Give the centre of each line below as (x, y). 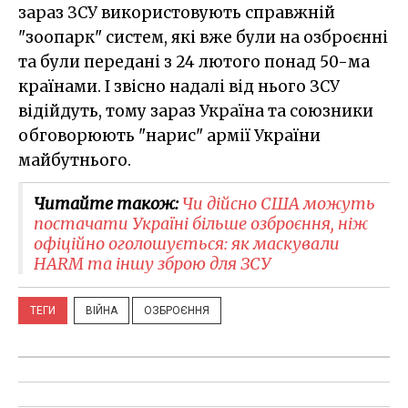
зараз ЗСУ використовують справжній (177, 12)
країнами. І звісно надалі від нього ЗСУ (179, 86)
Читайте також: (108, 203)
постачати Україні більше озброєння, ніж (201, 223)
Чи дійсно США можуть (279, 203)
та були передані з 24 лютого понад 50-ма (194, 61)
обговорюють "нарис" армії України (169, 135)
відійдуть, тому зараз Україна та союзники (196, 111)
